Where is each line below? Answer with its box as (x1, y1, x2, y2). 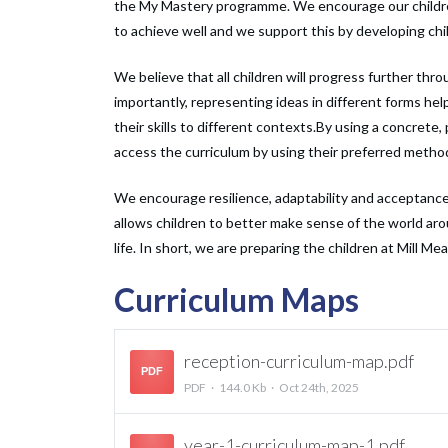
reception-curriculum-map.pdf (184, 350, 414, 372)
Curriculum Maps (114, 280, 359, 319)
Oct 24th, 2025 (279, 380, 359, 395)
